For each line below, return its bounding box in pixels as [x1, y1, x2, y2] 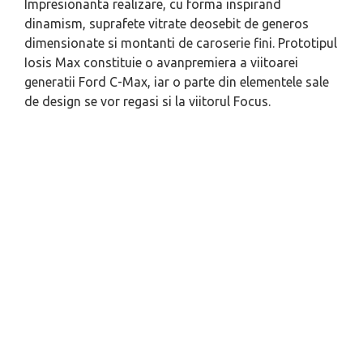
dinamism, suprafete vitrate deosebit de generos [24, 16, 309, 31]
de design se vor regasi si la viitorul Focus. [24, 94, 271, 109]
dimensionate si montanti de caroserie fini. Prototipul [24, 36, 337, 50]
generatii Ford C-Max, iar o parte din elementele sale [24, 75, 329, 89]
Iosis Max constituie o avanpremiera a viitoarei [24, 55, 298, 70]
